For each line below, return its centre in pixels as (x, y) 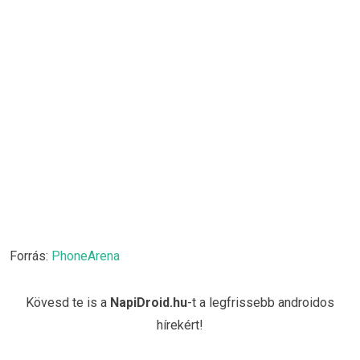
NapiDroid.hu (149, 303)
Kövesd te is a (68, 303)
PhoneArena (86, 256)
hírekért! (180, 325)
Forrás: (31, 256)
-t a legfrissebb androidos (261, 303)
